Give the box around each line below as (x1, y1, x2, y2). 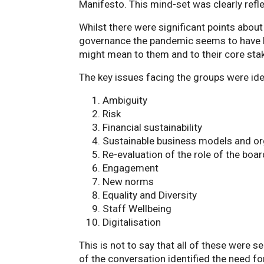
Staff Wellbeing (103, 203, 171, 214)
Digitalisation (103, 216, 161, 228)
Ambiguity (103, 94, 147, 106)
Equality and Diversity (103, 189, 197, 201)
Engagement (103, 162, 159, 174)
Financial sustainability (103, 121, 202, 133)
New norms (103, 176, 154, 187)
